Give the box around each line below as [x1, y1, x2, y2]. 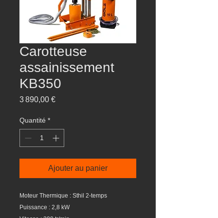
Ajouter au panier [48, 164, 108, 172]
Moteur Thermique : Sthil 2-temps [19, 192, 107, 199]
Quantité [19, 116, 46, 124]
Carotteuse [19, 44, 87, 59]
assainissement [19, 60, 114, 75]
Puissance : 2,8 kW [19, 204, 70, 211]
